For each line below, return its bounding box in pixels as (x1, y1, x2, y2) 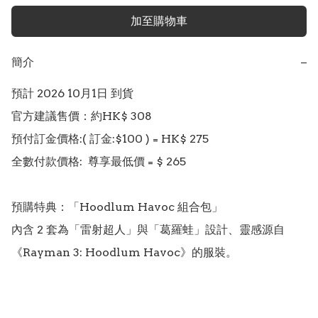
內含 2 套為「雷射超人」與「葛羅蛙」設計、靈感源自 (11, 222, 285, 236)
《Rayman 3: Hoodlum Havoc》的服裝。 (11, 245, 237, 259)
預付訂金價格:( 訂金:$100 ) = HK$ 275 (11, 131, 214, 146)
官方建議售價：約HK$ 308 (11, 109, 152, 123)
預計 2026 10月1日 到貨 (11, 86, 133, 100)
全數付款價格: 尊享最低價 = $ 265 (11, 154, 186, 168)
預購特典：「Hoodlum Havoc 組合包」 (11, 199, 226, 214)
